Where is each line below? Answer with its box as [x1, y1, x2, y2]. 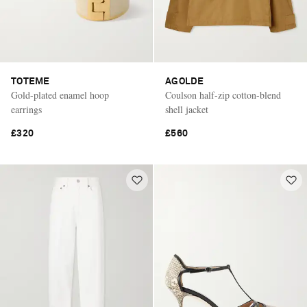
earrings [11, 102, 42, 116]
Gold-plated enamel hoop [11, 88, 109, 101]
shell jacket [165, 102, 208, 116]
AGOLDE [165, 76, 204, 86]
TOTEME [11, 76, 50, 86]
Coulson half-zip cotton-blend [165, 88, 281, 101]
